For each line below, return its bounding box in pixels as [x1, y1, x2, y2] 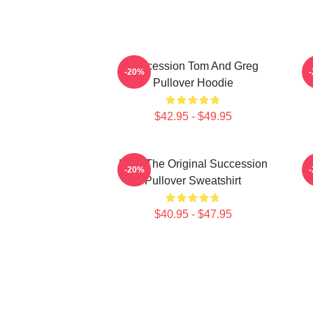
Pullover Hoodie [152, 77, 233, 89]
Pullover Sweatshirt [145, 175, 241, 187]
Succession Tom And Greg [127, 60, 259, 72]
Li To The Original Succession [118, 158, 268, 170]
